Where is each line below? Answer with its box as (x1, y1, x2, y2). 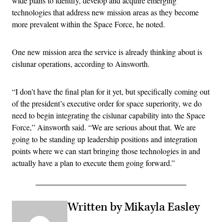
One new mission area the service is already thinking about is (12, 46, 202, 57)
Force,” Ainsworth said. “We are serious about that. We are (12, 121, 196, 132)
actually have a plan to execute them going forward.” (12, 157, 175, 168)
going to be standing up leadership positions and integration (12, 133, 197, 144)
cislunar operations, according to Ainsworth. (12, 58, 150, 69)
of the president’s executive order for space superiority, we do (12, 98, 202, 109)
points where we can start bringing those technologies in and (12, 145, 200, 156)
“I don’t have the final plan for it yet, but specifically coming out (12, 86, 210, 97)
